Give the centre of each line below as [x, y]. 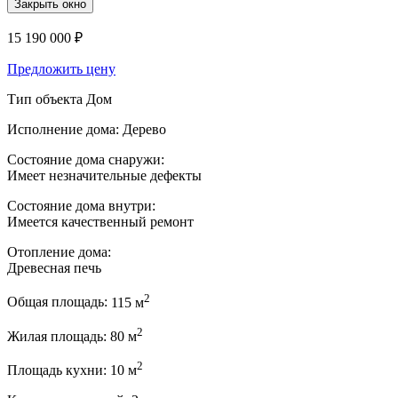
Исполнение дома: [65, 130]
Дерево [144, 130]
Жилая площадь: [59, 337]
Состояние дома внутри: [81, 206]
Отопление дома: [59, 252]
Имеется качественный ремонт [100, 222]
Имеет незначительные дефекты [104, 176]
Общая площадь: [59, 302]
